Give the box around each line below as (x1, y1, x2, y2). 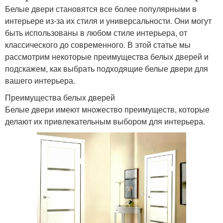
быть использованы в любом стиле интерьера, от (5, 26, 187, 38)
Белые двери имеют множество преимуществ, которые (5, 103, 210, 115)
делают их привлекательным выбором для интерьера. (5, 115, 205, 127)
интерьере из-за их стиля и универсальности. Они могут (5, 14, 212, 26)
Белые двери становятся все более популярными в (5, 2, 197, 14)
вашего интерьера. (5, 74, 75, 86)
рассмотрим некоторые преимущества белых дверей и (5, 50, 209, 62)
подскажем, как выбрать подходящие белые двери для (5, 62, 208, 74)
